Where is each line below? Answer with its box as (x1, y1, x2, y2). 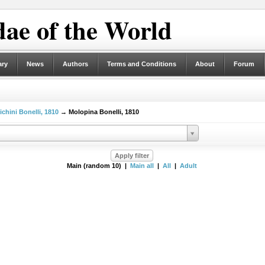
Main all (130, 162, 154, 169)
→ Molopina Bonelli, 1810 (58, 108, 139, 115)
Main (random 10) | (66, 162, 130, 169)
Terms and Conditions (106, 60, 176, 67)
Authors (62, 60, 88, 67)
